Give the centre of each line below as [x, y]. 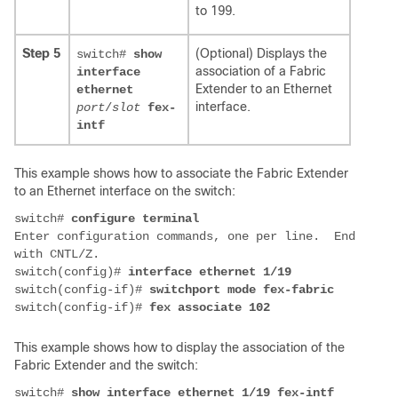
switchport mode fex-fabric [242, 290]
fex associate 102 [210, 308]
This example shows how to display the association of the [179, 348]
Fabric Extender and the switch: [106, 366]
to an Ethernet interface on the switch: [125, 191]
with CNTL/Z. [60, 255]
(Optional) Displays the [261, 54]
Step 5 [43, 54]
